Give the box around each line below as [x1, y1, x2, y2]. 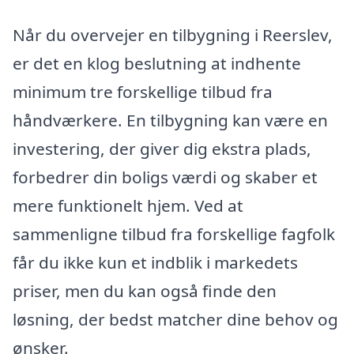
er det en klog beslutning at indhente [13, 52, 301, 75]
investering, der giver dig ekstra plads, [13, 137, 311, 160]
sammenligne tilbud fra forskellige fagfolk [13, 223, 335, 246]
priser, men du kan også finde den [13, 280, 277, 303]
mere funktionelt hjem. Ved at [13, 194, 243, 217]
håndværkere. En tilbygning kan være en [13, 109, 328, 132]
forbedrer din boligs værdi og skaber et [13, 166, 318, 189]
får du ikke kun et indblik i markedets [13, 251, 298, 274]
